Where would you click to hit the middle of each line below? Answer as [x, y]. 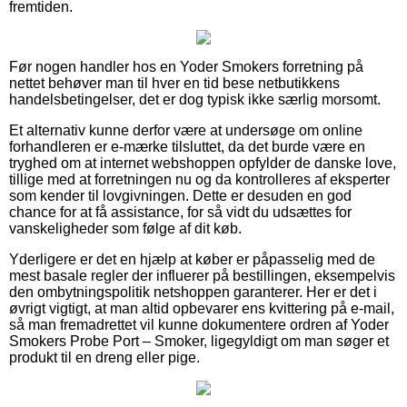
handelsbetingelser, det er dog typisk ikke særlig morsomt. [195, 99]
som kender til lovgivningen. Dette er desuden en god [180, 195]
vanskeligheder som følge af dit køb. [125, 228]
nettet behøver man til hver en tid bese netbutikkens [174, 83]
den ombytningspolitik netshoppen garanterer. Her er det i [193, 292]
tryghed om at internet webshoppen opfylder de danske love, [203, 163]
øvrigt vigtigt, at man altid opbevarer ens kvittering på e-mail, [202, 308]
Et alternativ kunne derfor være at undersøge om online [186, 130]
